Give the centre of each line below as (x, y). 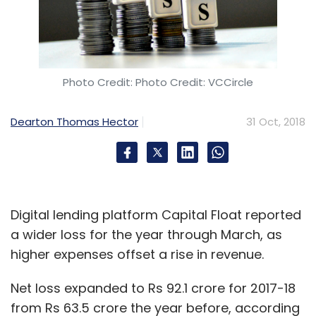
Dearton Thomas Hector (74, 121)
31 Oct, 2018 (276, 121)
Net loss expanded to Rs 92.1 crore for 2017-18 (153, 288)
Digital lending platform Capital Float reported (156, 214)
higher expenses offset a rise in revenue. (137, 254)
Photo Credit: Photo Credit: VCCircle (158, 82)
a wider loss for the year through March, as (146, 234)
